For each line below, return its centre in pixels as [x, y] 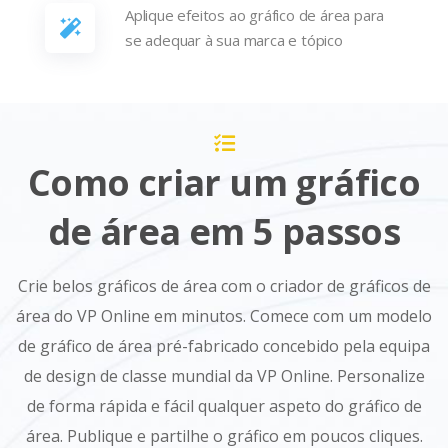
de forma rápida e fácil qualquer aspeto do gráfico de [224, 406]
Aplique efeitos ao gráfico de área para [255, 15]
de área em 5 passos [224, 232]
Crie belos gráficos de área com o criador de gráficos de [224, 286]
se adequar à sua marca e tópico [234, 40]
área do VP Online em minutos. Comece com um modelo [224, 316]
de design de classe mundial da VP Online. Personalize [224, 376]
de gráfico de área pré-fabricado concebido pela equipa [224, 346]
